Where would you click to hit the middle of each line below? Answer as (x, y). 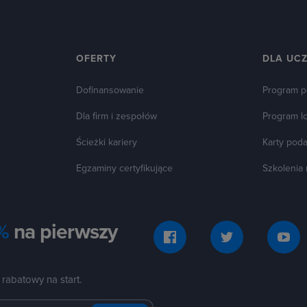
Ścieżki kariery (107, 142)
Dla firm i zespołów (117, 116)
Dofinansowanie (110, 90)
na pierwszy (63, 232)
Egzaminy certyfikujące (125, 168)
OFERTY (97, 59)
